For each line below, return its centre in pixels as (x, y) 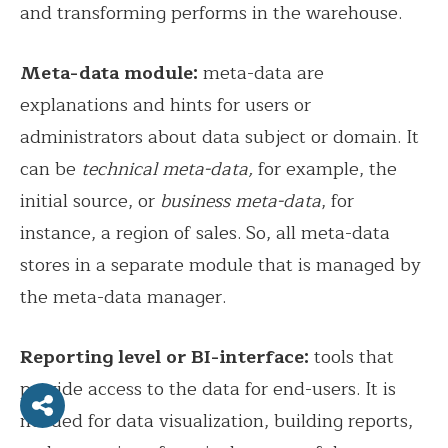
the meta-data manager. (123, 296)
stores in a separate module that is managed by (220, 264)
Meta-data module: (109, 72)
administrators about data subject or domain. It (219, 136)
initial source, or (90, 200)
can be (50, 168)
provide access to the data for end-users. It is (208, 388)
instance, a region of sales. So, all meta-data (205, 232)
